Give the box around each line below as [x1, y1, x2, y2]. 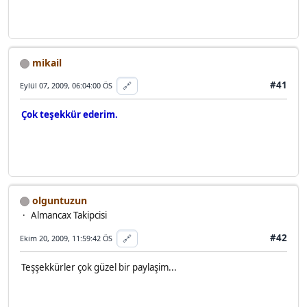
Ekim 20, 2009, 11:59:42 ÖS [20, 233, 112, 244]
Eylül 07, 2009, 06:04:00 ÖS [20, 80, 112, 91]
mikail [29, 56, 62, 69]
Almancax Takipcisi [31, 208, 107, 221]
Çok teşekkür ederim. [21, 108, 118, 121]
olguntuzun [29, 193, 87, 207]
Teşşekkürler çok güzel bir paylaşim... [21, 261, 177, 274]
